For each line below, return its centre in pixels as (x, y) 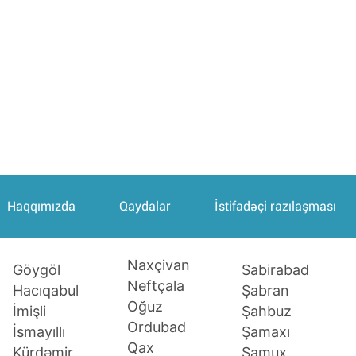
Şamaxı (266, 331)
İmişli (29, 311)
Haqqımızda (41, 206)
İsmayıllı (39, 331)
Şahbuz (267, 311)
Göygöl (36, 269)
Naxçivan (158, 265)
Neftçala (155, 285)
